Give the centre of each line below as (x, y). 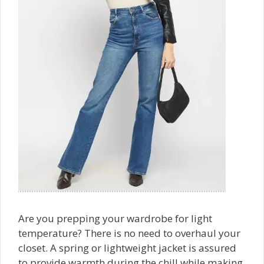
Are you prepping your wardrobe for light (115, 218)
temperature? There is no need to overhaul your (129, 233)
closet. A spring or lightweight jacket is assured (127, 248)
